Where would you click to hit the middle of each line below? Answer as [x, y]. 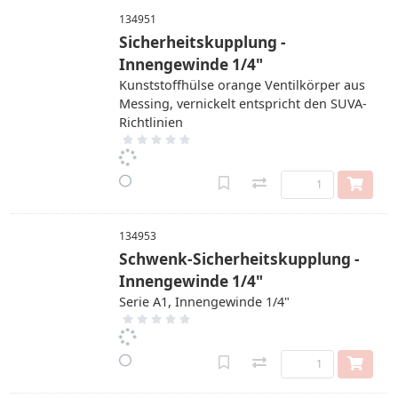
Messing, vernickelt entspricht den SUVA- [243, 103]
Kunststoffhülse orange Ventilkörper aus [242, 85]
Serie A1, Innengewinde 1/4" [204, 302]
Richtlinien [151, 122]
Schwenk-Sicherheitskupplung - [239, 259]
